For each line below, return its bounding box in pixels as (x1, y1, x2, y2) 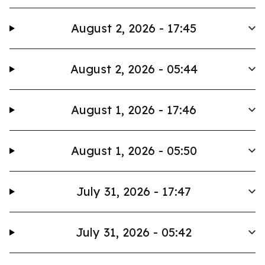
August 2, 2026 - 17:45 (71, 21, 197, 35)
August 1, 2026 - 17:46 (71, 102, 197, 117)
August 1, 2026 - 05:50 (70, 143, 197, 158)
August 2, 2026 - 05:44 (70, 62, 198, 76)
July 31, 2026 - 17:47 (76, 184, 192, 199)
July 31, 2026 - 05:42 (76, 225, 192, 240)
